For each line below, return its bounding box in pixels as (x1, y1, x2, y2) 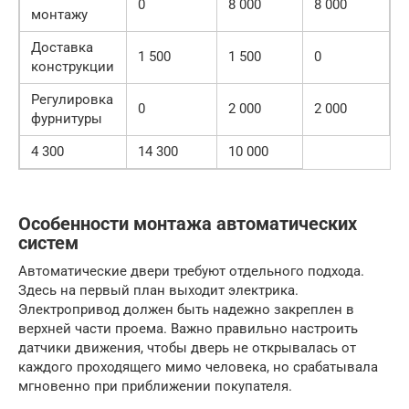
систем (18, 232, 79, 254)
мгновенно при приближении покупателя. (18, 377, 292, 394)
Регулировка (31, 90, 113, 108)
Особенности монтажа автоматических (18, 213, 357, 235)
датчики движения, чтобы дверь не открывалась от (18, 339, 356, 356)
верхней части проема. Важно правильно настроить (18, 320, 358, 337)
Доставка (31, 38, 93, 56)
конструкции (31, 58, 114, 75)
